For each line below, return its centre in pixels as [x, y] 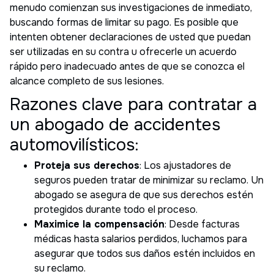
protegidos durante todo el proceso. [116, 209]
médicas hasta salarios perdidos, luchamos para [141, 239]
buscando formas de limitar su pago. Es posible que [124, 22]
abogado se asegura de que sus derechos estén [144, 194]
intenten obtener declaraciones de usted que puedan [130, 37]
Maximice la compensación [99, 224]
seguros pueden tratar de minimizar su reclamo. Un [149, 180]
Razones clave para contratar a [133, 104]
